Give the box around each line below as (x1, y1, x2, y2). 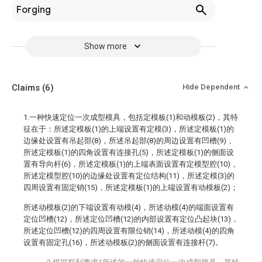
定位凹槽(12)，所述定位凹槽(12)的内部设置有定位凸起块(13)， (23, 215, 239, 223)
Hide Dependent (182, 82, 242, 91)
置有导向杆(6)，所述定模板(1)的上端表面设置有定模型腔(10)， (23, 160, 238, 168)
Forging (16, 4, 51, 16)
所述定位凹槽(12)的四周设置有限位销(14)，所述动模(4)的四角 (23, 226, 235, 235)
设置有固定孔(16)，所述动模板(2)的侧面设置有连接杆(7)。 (23, 238, 223, 247)
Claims (12, 82, 42, 93)
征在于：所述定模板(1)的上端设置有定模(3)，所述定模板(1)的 (23, 125, 234, 133)
